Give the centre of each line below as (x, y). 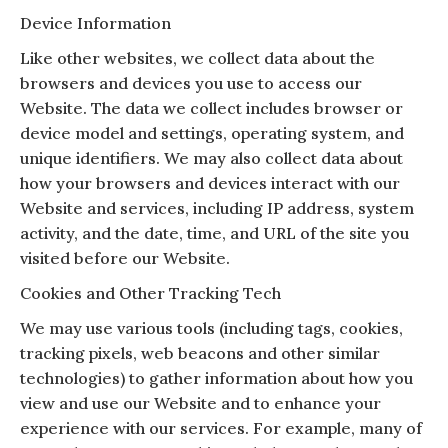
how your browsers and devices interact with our (210, 182)
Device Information (95, 22)
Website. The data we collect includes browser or (211, 107)
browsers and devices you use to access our (191, 82)
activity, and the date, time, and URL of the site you (214, 232)
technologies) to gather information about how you (216, 377)
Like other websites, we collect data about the (197, 57)
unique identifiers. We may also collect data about (211, 157)
